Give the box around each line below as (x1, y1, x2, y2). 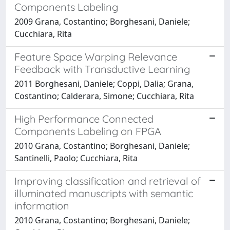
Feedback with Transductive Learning (14, 62, 190, 75)
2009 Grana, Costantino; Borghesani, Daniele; (14, 15, 190, 27)
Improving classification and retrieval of (14, 174, 201, 187)
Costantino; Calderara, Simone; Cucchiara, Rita (14, 90, 194, 102)
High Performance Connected (14, 112, 154, 125)
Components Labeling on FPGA (14, 124, 161, 138)
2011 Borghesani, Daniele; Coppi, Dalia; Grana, (14, 78, 194, 89)
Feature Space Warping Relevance (14, 50, 177, 63)
